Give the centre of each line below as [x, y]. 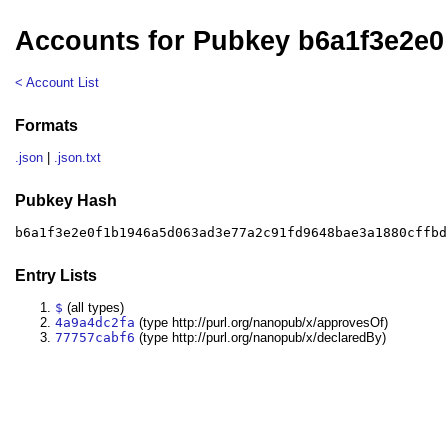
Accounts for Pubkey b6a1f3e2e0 [230, 41]
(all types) [94, 308]
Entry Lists [56, 275]
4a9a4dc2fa [95, 323]
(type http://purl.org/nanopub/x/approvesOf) [262, 323]
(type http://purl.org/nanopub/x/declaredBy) [261, 338]
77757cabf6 [95, 338]
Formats [47, 125]
